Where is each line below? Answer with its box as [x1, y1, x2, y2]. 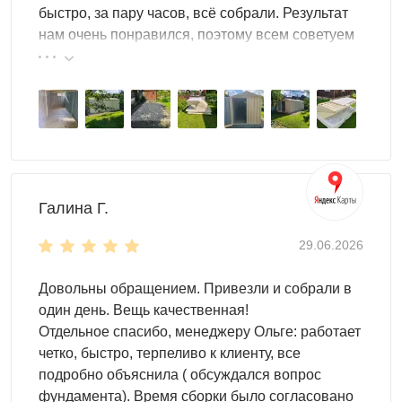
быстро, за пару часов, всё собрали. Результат [39, 4, 348, 21]
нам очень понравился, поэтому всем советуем [39, 26, 354, 42]
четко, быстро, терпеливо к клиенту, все [39, 345, 301, 362]
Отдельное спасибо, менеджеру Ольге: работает [39, 324, 361, 340]
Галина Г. [39, 199, 109, 218]
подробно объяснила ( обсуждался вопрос [39, 367, 321, 383]
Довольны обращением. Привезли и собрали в [39, 281, 352, 297]
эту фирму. [39, 48, 109, 64]
